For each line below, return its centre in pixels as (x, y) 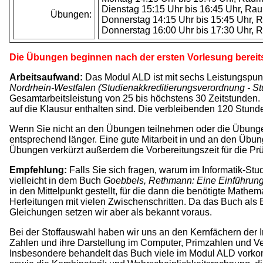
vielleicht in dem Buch (56, 181)
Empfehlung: (38, 170)
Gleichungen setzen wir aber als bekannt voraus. (111, 213)
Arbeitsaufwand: (46, 77)
